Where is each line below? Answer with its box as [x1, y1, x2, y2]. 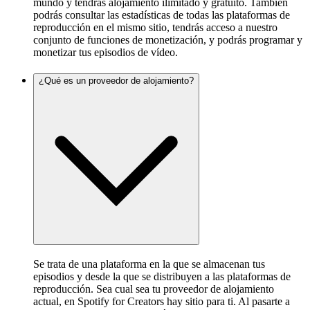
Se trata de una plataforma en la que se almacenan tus [33, 257, 265, 270]
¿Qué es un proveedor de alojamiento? [39, 75, 194, 86]
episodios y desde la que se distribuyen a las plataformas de [33, 270, 291, 282]
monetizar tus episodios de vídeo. [33, 46, 178, 59]
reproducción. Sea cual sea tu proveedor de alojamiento [33, 282, 274, 295]
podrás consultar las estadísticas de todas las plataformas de [33, 9, 290, 21]
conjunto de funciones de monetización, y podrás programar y [33, 34, 302, 46]
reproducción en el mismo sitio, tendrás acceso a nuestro [33, 21, 277, 34]
